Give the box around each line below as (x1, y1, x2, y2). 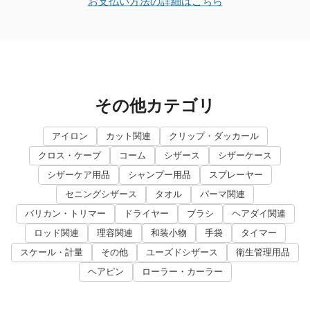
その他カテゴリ (95, 95, 215, 116)
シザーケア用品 (47, 170, 110, 181)
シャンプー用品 (128, 170, 191, 181)
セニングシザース (65, 189, 137, 200)
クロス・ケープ (38, 150, 101, 161)
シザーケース (218, 150, 272, 161)
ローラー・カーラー (141, 266, 223, 277)
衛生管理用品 (236, 247, 290, 258)
